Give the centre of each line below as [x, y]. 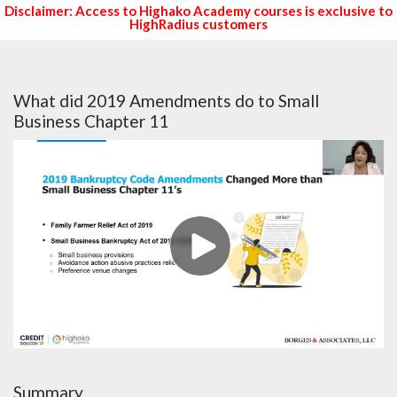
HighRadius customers [198, 24]
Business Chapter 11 [91, 121]
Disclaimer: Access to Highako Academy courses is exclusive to [198, 11]
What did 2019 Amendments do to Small [166, 101]
